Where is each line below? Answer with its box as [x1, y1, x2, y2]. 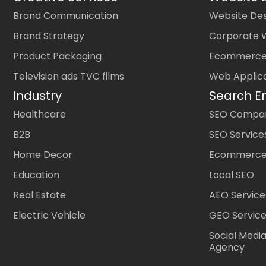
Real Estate [13, 188, 66, 202]
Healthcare [13, 107, 66, 122]
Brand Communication [13, 9, 118, 23]
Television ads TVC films [13, 69, 124, 84]
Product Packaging [13, 49, 102, 64]
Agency [209, 240, 245, 255]
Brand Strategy [13, 29, 84, 43]
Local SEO [209, 168, 254, 182]
